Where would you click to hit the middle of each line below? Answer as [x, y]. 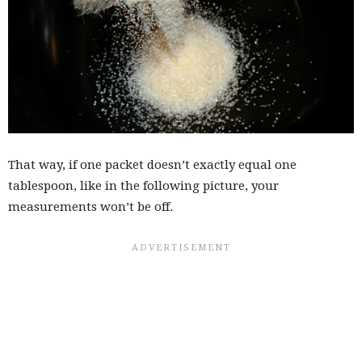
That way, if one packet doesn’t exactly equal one [152, 165]
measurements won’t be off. [90, 207]
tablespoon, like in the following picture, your [143, 186]
